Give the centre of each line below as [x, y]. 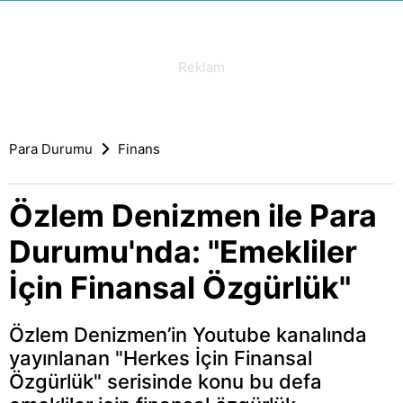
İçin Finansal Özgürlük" [180, 288]
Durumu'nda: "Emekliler [183, 252]
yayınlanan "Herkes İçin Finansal [161, 358]
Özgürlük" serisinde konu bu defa [166, 382]
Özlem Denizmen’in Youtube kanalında [188, 335]
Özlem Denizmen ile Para [193, 216]
